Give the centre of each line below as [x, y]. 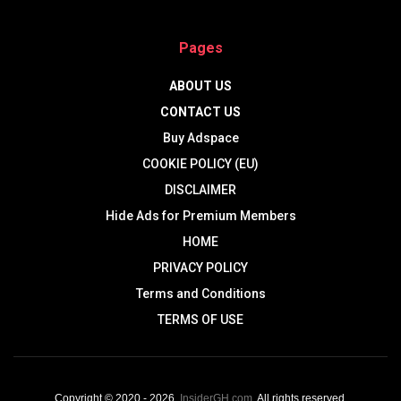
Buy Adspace [200, 137]
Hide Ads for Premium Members [200, 215]
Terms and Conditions [200, 293]
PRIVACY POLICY [200, 267]
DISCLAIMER [200, 189]
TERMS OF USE [200, 319]
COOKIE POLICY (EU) [200, 163]
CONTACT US [200, 111]
